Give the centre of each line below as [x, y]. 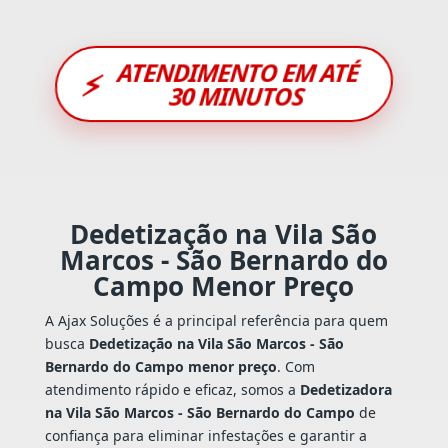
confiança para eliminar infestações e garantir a [205, 436]
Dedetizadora [345, 390]
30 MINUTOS [236, 96]
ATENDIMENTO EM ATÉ [238, 73]
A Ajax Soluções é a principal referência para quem [216, 321]
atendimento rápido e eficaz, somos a [172, 390]
